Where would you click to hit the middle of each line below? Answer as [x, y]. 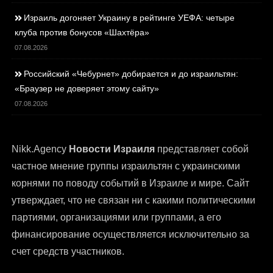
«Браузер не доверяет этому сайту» [87, 89]
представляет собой [202, 149]
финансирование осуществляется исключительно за [131, 235]
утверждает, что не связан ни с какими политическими [134, 200]
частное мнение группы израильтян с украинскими [126, 166]
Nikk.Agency [41, 149]
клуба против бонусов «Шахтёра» [82, 33]
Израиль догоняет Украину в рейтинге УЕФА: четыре [129, 18]
